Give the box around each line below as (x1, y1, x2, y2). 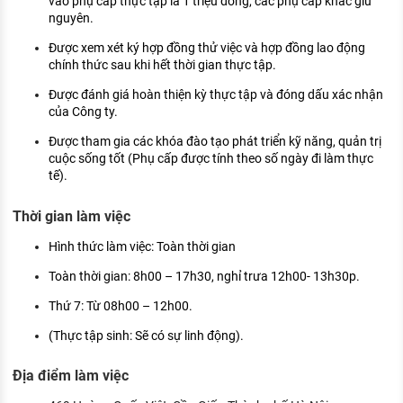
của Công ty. (49, 103, 118, 119)
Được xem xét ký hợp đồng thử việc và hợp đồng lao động (49, 40, 365, 55)
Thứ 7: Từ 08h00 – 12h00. (49, 298, 193, 313)
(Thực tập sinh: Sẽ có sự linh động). (49, 327, 244, 343)
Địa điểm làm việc (13, 367, 129, 385)
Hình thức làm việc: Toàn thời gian (49, 238, 236, 254)
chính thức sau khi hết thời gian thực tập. (49, 57, 276, 72)
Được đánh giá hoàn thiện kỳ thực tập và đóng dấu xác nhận (49, 86, 383, 102)
